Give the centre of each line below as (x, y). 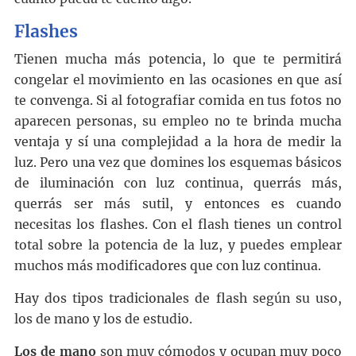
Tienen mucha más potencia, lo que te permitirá (178, 60)
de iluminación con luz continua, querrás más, (178, 184)
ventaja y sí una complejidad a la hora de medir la (178, 142)
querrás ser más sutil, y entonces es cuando (178, 204)
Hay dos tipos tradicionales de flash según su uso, (178, 299)
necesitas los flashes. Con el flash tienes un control (178, 225)
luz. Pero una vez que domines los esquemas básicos (178, 163)
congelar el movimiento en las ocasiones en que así (178, 80)
